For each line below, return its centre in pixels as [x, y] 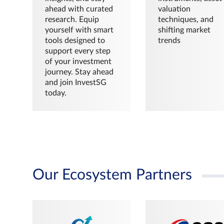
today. [56, 93]
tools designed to [75, 40]
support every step [78, 51]
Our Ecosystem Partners [112, 175]
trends [169, 40]
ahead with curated [79, 9]
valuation [174, 9]
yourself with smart [79, 30]
